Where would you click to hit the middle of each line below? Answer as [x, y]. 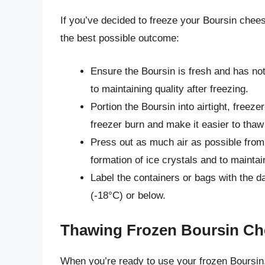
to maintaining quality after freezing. [169, 89]
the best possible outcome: [120, 38]
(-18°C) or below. [128, 195]
